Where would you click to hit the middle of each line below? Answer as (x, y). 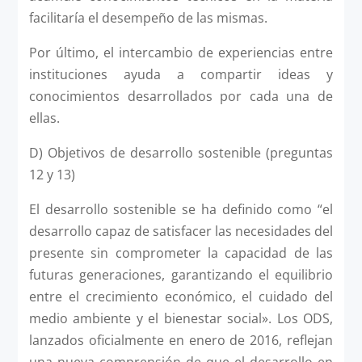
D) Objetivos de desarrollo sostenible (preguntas (181, 152)
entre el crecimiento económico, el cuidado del (181, 296)
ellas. (44, 118)
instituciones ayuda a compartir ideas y (181, 74)
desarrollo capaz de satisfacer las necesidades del (181, 231)
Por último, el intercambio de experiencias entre (181, 52)
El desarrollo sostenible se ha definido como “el (181, 209)
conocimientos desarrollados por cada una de (181, 96)
